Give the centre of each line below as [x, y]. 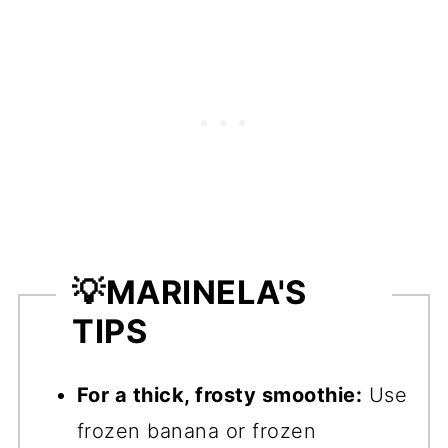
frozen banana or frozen [196, 430]
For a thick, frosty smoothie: [219, 394]
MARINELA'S [206, 293]
